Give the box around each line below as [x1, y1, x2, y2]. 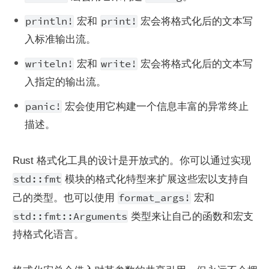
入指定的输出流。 [25, 76, 106, 88]
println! [25, 14, 73, 28]
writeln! [25, 57, 73, 70]
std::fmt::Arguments [13, 210, 127, 223]
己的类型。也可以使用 [13, 192, 118, 204]
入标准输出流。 [25, 34, 96, 45]
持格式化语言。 [13, 229, 84, 240]
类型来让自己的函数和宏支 [128, 211, 253, 222]
